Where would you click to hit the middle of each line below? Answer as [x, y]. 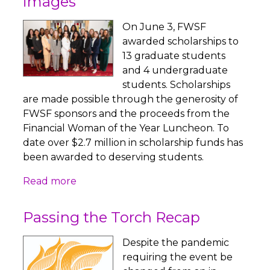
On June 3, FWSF [165, 27]
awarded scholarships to [181, 42]
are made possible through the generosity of [131, 99]
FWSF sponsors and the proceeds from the [127, 114]
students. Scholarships [177, 85]
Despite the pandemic [176, 243]
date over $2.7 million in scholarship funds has [133, 143]
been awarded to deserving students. [114, 157]
